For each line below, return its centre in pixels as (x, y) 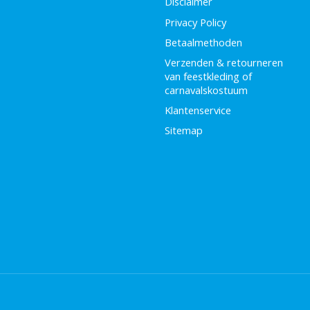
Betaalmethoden (203, 42)
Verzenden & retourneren (224, 62)
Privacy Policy (195, 22)
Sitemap (183, 130)
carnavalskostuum (206, 90)
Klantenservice (198, 110)
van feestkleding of (208, 76)
